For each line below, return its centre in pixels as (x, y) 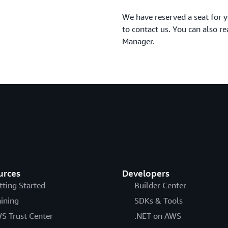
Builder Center (160, 185)
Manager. (138, 41)
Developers (146, 173)
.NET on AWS (158, 216)
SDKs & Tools (158, 201)
